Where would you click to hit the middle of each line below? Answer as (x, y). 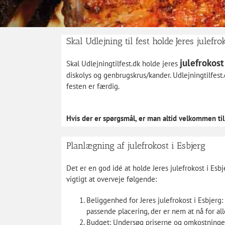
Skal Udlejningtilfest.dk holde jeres (123, 64)
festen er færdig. (93, 86)
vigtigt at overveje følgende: (111, 179)
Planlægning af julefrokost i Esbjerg (136, 146)
